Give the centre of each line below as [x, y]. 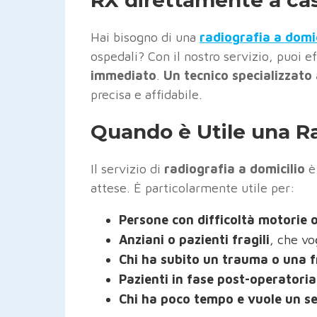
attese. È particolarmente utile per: [193, 188]
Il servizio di [127, 168]
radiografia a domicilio [235, 168]
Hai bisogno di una [145, 37]
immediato [123, 75]
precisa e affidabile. [146, 94]
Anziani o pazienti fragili [194, 239]
